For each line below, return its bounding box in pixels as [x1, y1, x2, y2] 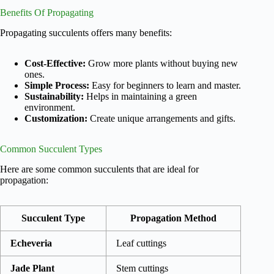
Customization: [24, 113, 87, 124]
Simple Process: [24, 80, 89, 91]
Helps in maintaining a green [84, 91, 197, 102]
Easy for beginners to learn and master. [89, 80, 241, 91]
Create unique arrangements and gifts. [87, 113, 235, 124]
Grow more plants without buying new [86, 58, 238, 69]
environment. [24, 102, 75, 113]
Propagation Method [130, 213, 217, 224]
